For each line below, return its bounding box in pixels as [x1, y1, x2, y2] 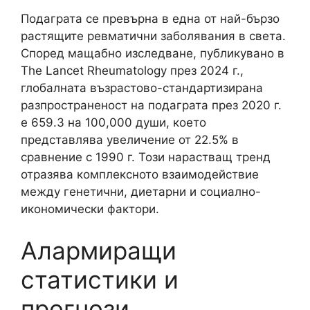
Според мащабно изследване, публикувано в [21, 46, 284, 60]
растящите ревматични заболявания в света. [21, 29, 286, 43]
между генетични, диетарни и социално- [21, 185, 261, 199]
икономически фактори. [21, 202, 159, 216]
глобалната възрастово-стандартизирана [21, 81, 263, 95]
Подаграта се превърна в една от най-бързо [21, 12, 280, 26]
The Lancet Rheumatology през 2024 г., [21, 64, 244, 77]
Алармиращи [21, 235, 176, 265]
